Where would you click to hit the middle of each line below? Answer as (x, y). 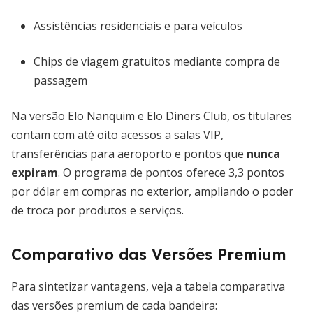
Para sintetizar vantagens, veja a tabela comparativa (148, 286)
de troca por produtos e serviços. (97, 210)
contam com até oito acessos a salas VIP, (117, 135)
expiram (35, 173)
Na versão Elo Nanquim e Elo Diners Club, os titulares (152, 116)
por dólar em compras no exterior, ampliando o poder (152, 191)
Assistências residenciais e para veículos (138, 26)
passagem (60, 80)
